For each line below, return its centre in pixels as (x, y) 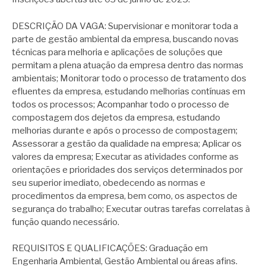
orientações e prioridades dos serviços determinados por (127, 170)
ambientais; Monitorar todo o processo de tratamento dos (129, 78)
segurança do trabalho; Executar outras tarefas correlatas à (131, 209)
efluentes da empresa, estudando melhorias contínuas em (129, 91)
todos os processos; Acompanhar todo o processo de (121, 104)
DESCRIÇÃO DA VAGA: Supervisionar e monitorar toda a (125, 26)
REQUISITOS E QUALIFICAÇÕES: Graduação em (110, 248)
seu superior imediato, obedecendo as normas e (109, 183)
